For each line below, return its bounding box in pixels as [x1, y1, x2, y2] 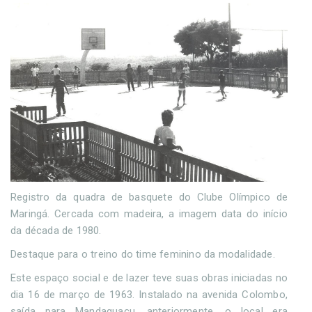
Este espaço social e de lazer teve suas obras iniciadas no [10, 272, 288, 285]
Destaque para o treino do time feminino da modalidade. [10, 248, 278, 261]
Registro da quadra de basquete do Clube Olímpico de [10, 191, 288, 204]
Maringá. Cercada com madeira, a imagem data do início [10, 208, 288, 221]
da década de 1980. [10, 224, 104, 237]
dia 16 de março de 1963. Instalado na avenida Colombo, [10, 288, 288, 302]
